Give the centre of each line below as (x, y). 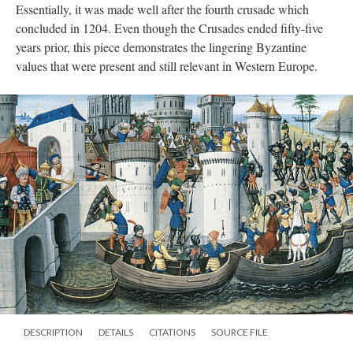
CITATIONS (172, 333)
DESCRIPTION (53, 333)
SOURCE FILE (240, 333)
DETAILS (116, 333)
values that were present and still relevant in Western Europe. (169, 66)
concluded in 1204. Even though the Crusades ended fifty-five (169, 28)
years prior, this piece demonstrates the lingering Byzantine (161, 47)
